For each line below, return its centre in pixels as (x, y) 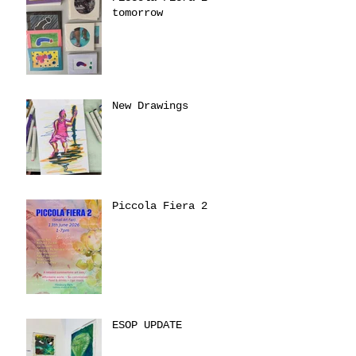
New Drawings (150, 106)
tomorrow (137, 13)
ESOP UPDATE (147, 325)
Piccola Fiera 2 (160, 206)
